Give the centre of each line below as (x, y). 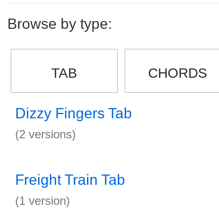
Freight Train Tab (70, 180)
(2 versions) (45, 134)
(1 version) (43, 201)
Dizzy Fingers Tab (74, 113)
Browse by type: (60, 24)
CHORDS (178, 73)
